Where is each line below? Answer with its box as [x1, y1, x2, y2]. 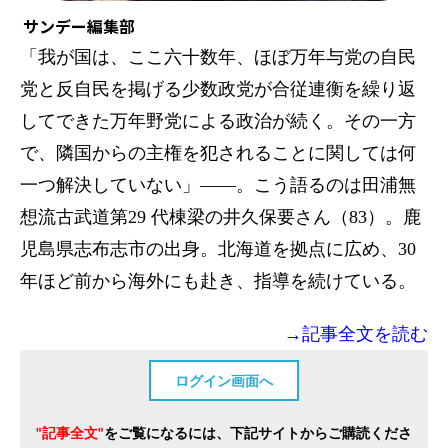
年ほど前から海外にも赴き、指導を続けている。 [20, 270, 416, 291]
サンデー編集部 [23, 13, 135, 38]
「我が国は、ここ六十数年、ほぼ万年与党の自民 [20, 46, 416, 67]
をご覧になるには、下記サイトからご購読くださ [104, 423, 412, 441]
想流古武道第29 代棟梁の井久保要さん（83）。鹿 [20, 206, 421, 227]
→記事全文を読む [284, 323, 428, 344]
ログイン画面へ [175, 371, 273, 389]
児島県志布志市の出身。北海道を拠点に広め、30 [20, 238, 416, 259]
